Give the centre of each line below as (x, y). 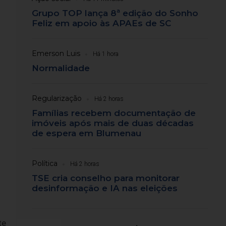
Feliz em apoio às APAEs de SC (102, 23)
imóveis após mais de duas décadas (113, 123)
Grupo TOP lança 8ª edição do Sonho (115, 13)
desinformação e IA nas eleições (105, 188)
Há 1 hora (106, 54)
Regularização (57, 98)
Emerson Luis (56, 53)
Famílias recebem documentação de (114, 113)
